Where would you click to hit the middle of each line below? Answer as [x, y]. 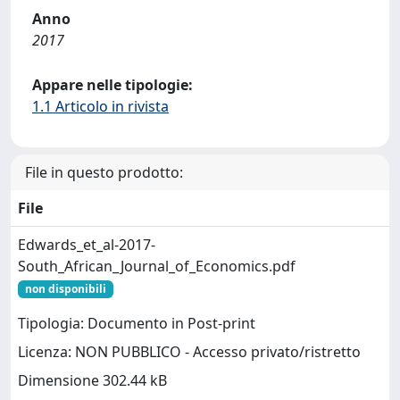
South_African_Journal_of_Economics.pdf [157, 266]
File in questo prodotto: [104, 172]
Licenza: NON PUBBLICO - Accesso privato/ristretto [189, 352]
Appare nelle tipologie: [112, 85]
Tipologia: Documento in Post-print [137, 324]
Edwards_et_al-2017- [87, 245]
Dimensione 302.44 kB [92, 381]
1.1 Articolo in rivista [100, 106]
